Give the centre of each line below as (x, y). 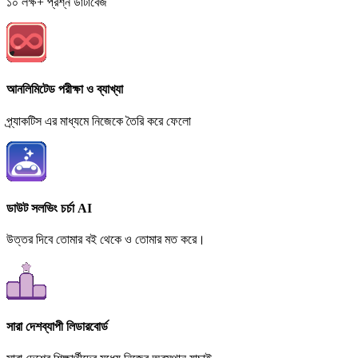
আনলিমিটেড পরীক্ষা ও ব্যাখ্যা (65, 89)
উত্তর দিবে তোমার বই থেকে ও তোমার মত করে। (106, 240)
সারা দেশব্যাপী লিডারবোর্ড (57, 327)
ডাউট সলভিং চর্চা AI (49, 208)
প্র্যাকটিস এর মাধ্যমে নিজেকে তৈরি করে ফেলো (99, 121)
